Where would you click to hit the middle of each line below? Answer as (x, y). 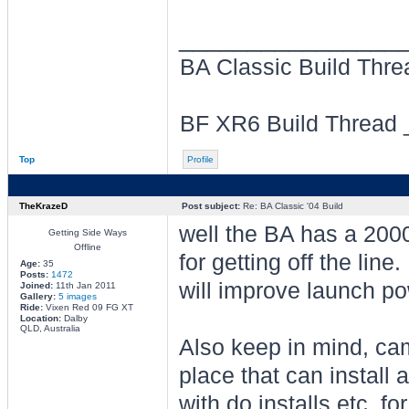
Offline (87, 247)
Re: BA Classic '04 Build (291, 206)
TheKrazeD (43, 206)
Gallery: (39, 296)
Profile (200, 159)
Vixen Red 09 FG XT (88, 307)
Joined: (36, 285)
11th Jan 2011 (84, 285)
